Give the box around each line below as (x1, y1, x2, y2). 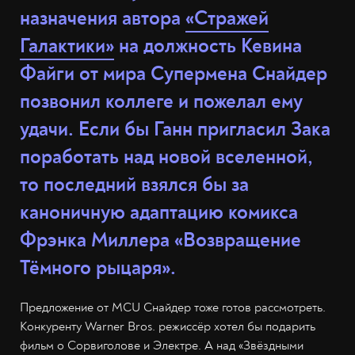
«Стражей (185, 6, 269, 31)
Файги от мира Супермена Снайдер (20, 62, 327, 86)
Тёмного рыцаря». (20, 256, 176, 281)
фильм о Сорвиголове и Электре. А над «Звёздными (20, 338, 303, 353)
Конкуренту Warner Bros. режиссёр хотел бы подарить (20, 319, 315, 334)
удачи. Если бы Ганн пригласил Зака (20, 117, 330, 142)
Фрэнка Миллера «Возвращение (20, 228, 301, 253)
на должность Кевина (114, 34, 302, 59)
